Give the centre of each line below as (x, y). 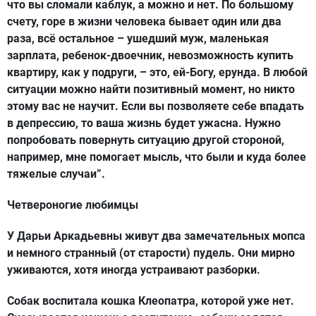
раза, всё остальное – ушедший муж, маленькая (138, 38)
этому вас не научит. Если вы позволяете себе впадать (156, 106)
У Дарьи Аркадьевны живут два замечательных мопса (156, 236)
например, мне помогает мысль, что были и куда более (157, 157)
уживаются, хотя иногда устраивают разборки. (134, 270)
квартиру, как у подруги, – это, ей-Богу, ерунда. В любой (157, 72)
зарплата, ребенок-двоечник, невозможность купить (150, 55)
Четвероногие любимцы (73, 205)
